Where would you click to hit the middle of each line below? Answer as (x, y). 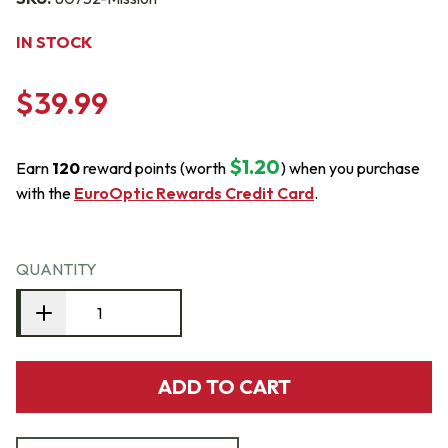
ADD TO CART (224, 386)
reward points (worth (153, 168)
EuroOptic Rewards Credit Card (194, 193)
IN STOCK (54, 42)
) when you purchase (350, 168)
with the (45, 193)
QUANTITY (56, 269)
